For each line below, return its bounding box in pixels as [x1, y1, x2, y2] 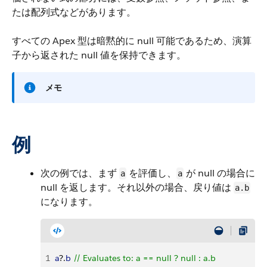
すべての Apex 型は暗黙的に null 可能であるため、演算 [12, 35, 252, 47]
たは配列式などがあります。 [12, 6, 136, 18]
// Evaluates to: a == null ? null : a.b [71, 253, 216, 263]
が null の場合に [184, 167, 255, 179]
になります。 [41, 195, 98, 208]
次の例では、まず [41, 167, 119, 179]
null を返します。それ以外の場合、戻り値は [41, 181, 234, 194]
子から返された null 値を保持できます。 [12, 49, 186, 61]
